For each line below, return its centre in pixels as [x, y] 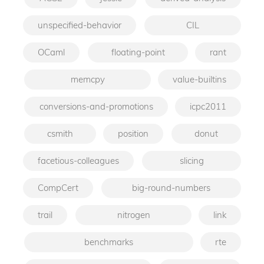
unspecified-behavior [80, 25]
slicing [192, 160]
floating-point [138, 52]
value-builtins [199, 79]
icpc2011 [208, 106]
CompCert [58, 187]
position [133, 133]
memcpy [88, 79]
